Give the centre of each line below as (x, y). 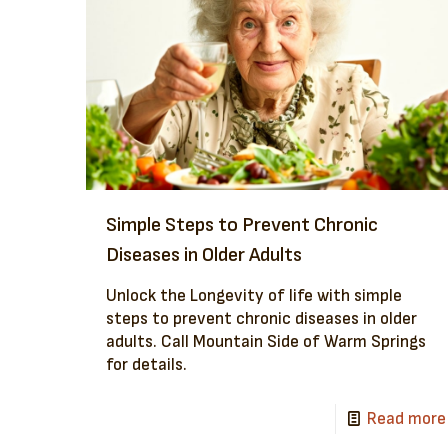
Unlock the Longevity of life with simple (253, 296)
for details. (146, 365)
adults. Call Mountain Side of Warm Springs (265, 342)
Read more (406, 419)
